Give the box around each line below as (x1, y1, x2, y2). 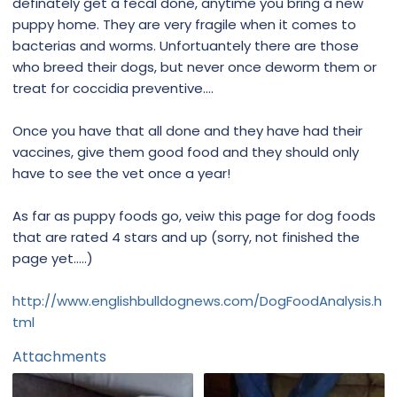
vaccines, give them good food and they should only (12, 142, 359, 161)
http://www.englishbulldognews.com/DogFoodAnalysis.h (12, 291, 382, 310)
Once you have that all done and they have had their (12, 121, 362, 140)
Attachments (12, 346, 106, 367)
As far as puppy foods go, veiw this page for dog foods (12, 206, 376, 225)
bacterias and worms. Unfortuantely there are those (12, 35, 359, 55)
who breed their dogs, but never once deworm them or (12, 57, 377, 76)
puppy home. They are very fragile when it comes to (12, 14, 356, 34)
